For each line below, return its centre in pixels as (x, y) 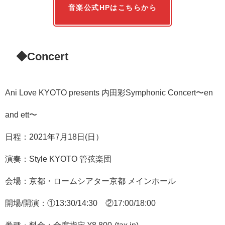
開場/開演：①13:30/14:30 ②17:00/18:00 (80, 203)
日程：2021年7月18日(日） (54, 137)
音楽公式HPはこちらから (113, 8)
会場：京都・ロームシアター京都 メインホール (90, 181)
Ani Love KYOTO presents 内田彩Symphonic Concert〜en (109, 93)
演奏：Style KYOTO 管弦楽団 (58, 159)
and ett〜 (21, 115)
